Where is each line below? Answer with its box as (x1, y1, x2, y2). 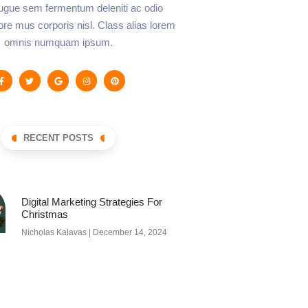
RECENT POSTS (23, 133, 93, 144)
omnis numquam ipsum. (3, 36, 113, 49)
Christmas (21, 208, 68, 221)
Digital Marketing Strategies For (21, 196, 162, 208)
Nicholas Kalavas (21, 228, 89, 238)
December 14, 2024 (90, 228, 167, 238)
